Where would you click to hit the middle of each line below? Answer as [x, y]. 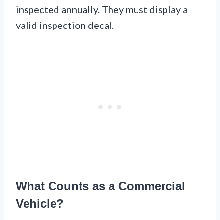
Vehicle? [40, 203]
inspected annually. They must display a [102, 9]
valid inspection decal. [65, 25]
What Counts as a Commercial [100, 186]
